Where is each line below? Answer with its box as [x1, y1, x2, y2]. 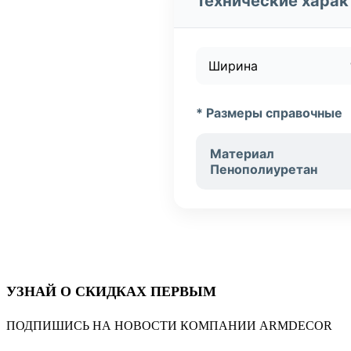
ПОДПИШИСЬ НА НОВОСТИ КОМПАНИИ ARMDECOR [6, 319, 332, 333]
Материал [210, 146, 274, 162]
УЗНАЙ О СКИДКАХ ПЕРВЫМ [6, 284, 216, 300]
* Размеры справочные [196, 105, 342, 121]
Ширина [208, 58, 258, 74]
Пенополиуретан [210, 161, 317, 178]
